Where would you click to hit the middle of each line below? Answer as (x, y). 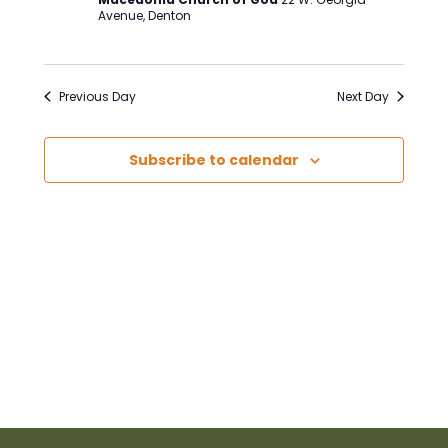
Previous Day (98, 96)
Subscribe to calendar (213, 159)
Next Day (362, 96)
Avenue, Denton (145, 15)
